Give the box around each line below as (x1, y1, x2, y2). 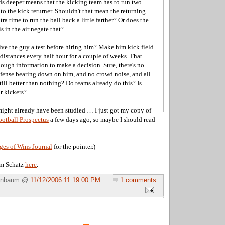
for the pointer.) (52, 143, 95, 150)
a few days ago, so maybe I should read (49, 116, 155, 123)
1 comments (120, 177, 156, 184)
